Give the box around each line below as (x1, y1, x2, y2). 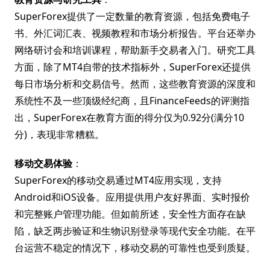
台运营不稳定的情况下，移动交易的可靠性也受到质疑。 (14, 241, 256, 254)
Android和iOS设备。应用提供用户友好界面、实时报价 (14, 190, 250, 204)
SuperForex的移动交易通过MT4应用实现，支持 (14, 174, 222, 187)
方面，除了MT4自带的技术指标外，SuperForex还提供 (14, 60, 251, 74)
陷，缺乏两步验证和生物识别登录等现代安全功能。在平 (14, 224, 256, 237)
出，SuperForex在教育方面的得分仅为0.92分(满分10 (14, 111, 244, 124)
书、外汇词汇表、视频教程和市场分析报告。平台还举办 (14, 27, 256, 40)
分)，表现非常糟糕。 (14, 128, 104, 141)
